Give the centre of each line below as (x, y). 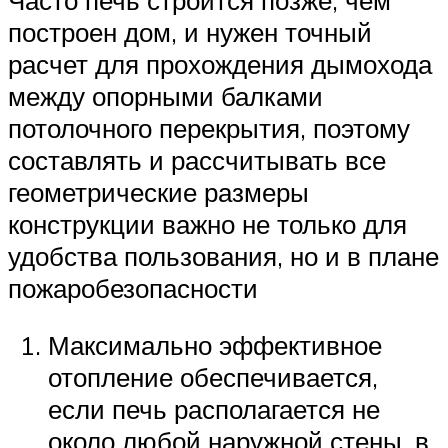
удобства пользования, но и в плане (223, 255)
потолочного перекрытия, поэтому (209, 127)
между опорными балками (165, 95)
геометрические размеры (158, 191)
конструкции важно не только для (207, 223)
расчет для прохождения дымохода (220, 63)
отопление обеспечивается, (213, 377)
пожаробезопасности (133, 287)
